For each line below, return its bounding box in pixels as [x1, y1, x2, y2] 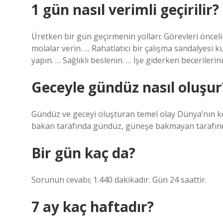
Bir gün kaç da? [31, 143, 135, 162]
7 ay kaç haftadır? [31, 197, 154, 216]
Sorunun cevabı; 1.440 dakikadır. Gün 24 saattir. [31, 174, 207, 185]
